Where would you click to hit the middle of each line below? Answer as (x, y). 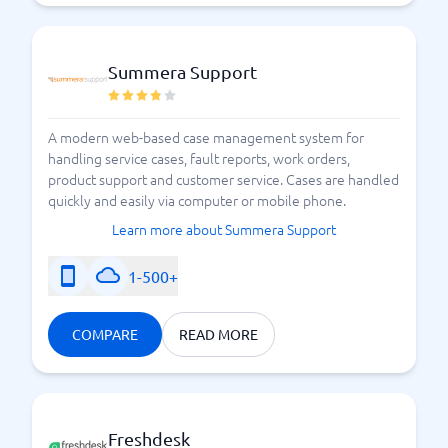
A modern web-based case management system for (206, 137)
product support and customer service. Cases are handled (223, 179)
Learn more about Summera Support (224, 229)
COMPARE (105, 334)
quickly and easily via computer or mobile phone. (197, 200)
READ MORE (218, 334)
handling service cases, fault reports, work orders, (199, 158)
